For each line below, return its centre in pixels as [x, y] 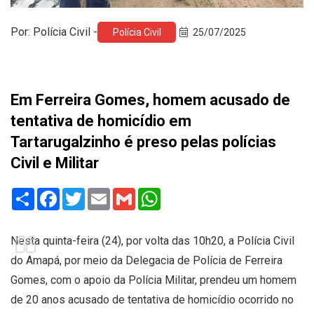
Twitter [102, 193]
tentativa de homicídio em [101, 121]
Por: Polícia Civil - [54, 32]
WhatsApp [186, 193]
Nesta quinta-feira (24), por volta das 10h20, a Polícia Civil [152, 240]
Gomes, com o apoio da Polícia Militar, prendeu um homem [153, 280]
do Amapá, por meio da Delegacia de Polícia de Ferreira [146, 260]
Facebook [84, 193]
